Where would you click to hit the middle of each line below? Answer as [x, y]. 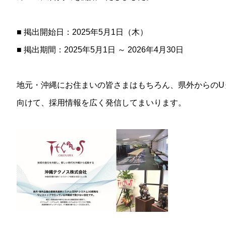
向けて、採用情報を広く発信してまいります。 [101, 103]
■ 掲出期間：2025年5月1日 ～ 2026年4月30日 [100, 50]
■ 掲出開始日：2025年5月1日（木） [82, 32]
